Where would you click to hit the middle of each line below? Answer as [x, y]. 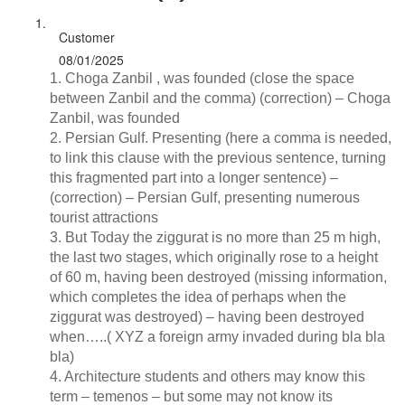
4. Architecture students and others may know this [207, 377]
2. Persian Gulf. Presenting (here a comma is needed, [221, 138]
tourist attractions [104, 218]
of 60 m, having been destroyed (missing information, [218, 278]
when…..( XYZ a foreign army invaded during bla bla [217, 337]
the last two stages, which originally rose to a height [214, 258]
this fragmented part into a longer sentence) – [194, 178]
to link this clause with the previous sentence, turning [218, 158]
